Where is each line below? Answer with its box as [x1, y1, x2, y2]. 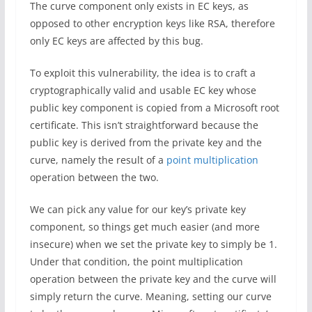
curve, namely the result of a [29, 153, 166, 166]
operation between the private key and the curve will [29, 272, 276, 286]
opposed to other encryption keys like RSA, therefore [29, 17, 275, 30]
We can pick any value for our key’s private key [29, 203, 246, 216]
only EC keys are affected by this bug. [29, 34, 203, 47]
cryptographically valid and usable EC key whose [29, 84, 256, 97]
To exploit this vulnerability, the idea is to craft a [29, 66, 256, 79]
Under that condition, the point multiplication [29, 255, 243, 268]
